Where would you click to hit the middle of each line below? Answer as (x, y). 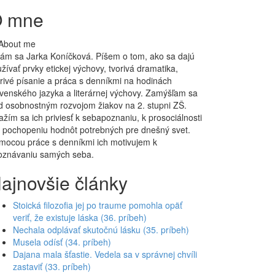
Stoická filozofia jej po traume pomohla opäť (98, 205)
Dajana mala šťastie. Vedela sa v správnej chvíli (105, 254)
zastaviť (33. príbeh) (52, 266)
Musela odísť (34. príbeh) (62, 242)
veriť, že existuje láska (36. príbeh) (80, 217)
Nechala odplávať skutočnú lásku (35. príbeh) (101, 229)
